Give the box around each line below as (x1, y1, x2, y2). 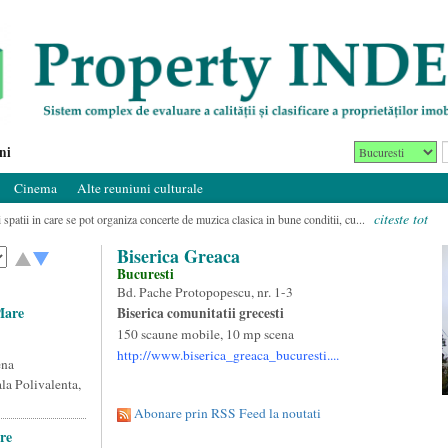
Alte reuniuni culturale (76, 179, 203, 197)
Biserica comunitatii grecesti (116, 303, 284, 323)
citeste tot (373, 209, 428, 228)
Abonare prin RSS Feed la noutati (133, 404, 321, 422)
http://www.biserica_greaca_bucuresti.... (116, 346, 339, 364)
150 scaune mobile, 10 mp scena (116, 325, 294, 343)
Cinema (13, 179, 57, 197)
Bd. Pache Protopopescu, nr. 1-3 (116, 283, 293, 301)
